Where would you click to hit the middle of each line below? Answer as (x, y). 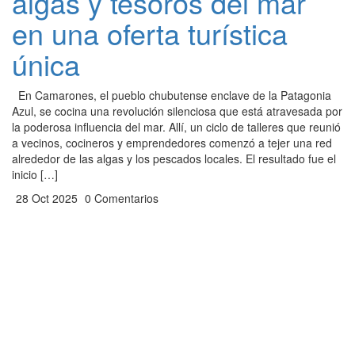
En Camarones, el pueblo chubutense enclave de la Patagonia (172, 95)
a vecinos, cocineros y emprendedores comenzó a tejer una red (172, 143)
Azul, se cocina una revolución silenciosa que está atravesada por (177, 111)
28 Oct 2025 (45, 198)
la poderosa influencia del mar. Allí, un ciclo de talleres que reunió (176, 127)
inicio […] (35, 174)
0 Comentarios (120, 198)
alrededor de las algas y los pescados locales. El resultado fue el (174, 158)
